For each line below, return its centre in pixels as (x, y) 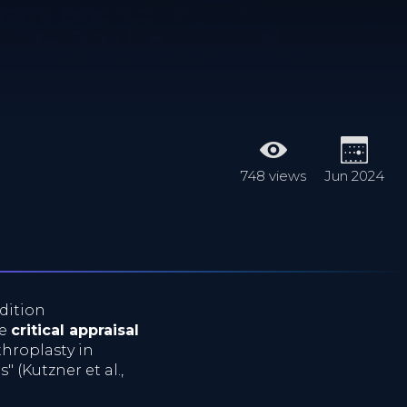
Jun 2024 (354, 176)
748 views (273, 176)
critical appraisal (75, 330)
